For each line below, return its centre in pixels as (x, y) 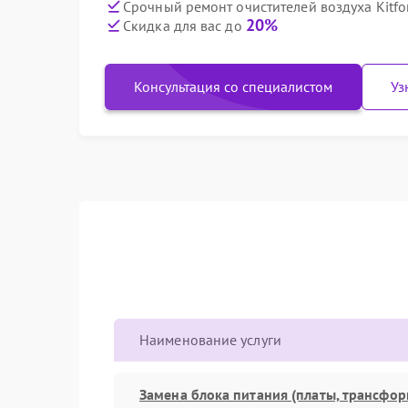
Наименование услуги (210, 340)
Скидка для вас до (184, 25)
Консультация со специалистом (233, 87)
